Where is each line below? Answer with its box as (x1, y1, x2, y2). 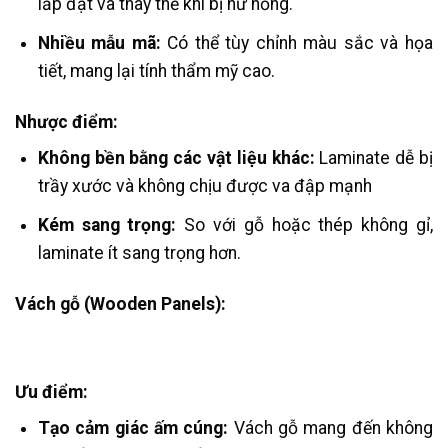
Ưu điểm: (15, 381, 88, 402)
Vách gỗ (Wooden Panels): (15, 293, 226, 314)
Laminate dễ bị (314, 148, 433, 169)
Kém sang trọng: (37, 215, 177, 235)
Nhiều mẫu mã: (37, 32, 168, 53)
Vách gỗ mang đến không (228, 418, 434, 439)
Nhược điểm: (15, 111, 118, 132)
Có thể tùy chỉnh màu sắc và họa (167, 32, 434, 53)
